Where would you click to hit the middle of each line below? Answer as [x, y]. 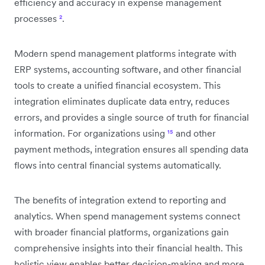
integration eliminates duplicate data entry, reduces [122, 101]
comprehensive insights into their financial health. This [128, 248]
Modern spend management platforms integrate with [125, 53]
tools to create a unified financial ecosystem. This [117, 85]
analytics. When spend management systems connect [127, 216]
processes [37, 18]
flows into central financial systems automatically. [118, 165]
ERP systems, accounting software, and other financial [128, 69]
